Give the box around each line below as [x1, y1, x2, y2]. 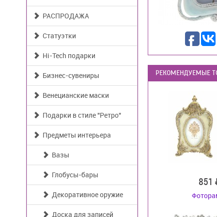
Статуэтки [40, 31, 76, 40]
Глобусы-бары [49, 170, 98, 179]
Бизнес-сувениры [40, 71, 99, 80]
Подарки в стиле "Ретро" [40, 110, 121, 120]
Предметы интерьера [40, 130, 111, 139]
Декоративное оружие [49, 190, 123, 199]
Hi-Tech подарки [40, 51, 95, 60]
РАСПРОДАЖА [40, 11, 89, 20]
